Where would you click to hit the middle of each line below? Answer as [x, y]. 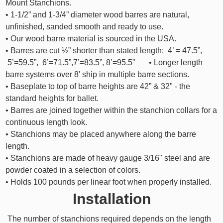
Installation [111, 199]
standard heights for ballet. [52, 98]
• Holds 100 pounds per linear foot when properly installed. [108, 182]
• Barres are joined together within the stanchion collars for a [111, 110]
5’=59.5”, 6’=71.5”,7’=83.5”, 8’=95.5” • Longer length [104, 62]
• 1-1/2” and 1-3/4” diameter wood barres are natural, [97, 14]
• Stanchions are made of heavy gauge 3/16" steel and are [108, 158]
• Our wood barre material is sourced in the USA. [91, 38]
